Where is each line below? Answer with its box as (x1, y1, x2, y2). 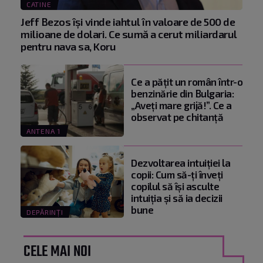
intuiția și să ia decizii (131, 192, 222, 204)
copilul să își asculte (131, 180, 219, 193)
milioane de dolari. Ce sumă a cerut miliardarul (21, 27, 237, 41)
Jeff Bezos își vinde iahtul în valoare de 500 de (21, 15, 235, 28)
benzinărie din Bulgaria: (131, 87, 234, 99)
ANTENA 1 (26, 127, 60, 136)
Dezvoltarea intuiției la (131, 157, 230, 169)
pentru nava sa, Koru (21, 39, 116, 53)
